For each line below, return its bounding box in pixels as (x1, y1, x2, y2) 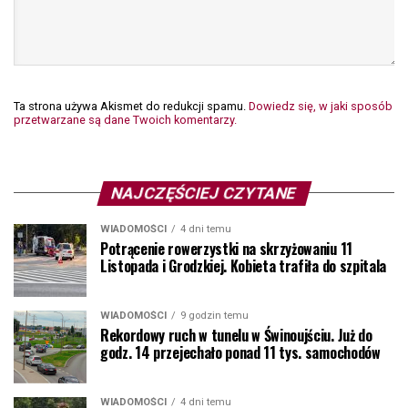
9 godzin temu (180, 309, 249, 321)
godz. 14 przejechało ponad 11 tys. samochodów (100, 341, 381, 363)
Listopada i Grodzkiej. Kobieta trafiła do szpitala (100, 254, 386, 277)
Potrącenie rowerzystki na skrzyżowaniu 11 (100, 237, 352, 260)
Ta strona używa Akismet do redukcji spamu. (14, 98, 249, 113)
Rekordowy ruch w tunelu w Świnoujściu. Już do (100, 323, 372, 346)
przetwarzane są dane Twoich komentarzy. (14, 112, 237, 127)
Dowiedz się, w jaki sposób (249, 98, 393, 113)
